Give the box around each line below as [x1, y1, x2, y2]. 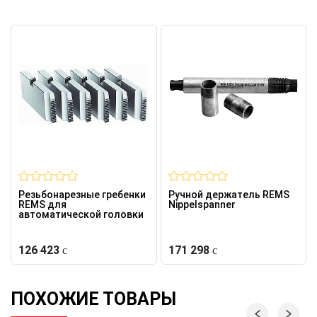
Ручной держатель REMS [168, 188, 289, 200]
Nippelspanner [168, 198, 236, 210]
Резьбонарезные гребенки [18, 188, 146, 200]
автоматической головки [18, 208, 144, 220]
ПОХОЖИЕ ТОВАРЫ [11, 288, 176, 309]
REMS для [18, 198, 67, 210]
